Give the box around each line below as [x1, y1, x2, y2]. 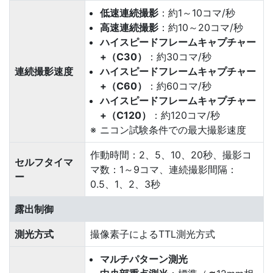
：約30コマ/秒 [147, 51, 211, 63]
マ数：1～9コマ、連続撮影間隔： [90, 163, 237, 175]
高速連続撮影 [100, 21, 158, 34]
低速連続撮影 [100, 7, 158, 19]
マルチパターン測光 [100, 253, 188, 265]
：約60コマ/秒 [147, 80, 211, 92]
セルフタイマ [15, 156, 73, 168]
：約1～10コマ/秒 [158, 7, 235, 19]
